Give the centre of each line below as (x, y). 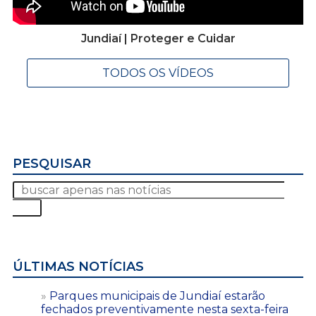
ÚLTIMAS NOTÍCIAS (78, 266)
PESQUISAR (52, 163)
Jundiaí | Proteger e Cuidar (158, 38)
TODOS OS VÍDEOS (158, 73)
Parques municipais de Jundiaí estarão (157, 296)
